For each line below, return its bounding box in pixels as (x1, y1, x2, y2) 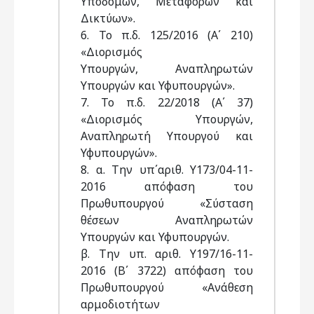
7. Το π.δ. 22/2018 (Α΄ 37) (81, 95, 253, 110)
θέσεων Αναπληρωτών (81, 212, 253, 228)
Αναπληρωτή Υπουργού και (81, 128, 253, 144)
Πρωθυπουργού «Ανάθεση (81, 280, 253, 295)
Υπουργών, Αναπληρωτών (81, 61, 253, 76)
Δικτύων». (81, 11, 135, 26)
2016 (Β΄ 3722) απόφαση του (81, 263, 253, 278)
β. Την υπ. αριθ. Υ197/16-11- (81, 246, 253, 261)
